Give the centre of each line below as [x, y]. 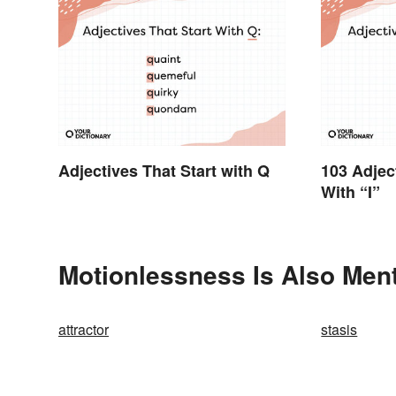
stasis [339, 330]
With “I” [351, 192]
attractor [84, 330]
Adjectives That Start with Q [164, 171]
